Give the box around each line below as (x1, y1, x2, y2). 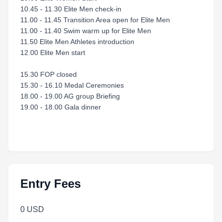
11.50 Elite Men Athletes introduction (20, 38, 134, 46)
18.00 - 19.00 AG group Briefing (20, 92, 120, 100)
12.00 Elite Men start (20, 49, 85, 56)
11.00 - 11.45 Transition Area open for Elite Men (20, 16, 170, 24)
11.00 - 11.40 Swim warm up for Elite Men (20, 27, 151, 35)
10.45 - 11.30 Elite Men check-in (20, 5, 121, 13)
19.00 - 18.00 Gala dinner (20, 103, 101, 111)
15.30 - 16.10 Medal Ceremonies (20, 81, 124, 89)
